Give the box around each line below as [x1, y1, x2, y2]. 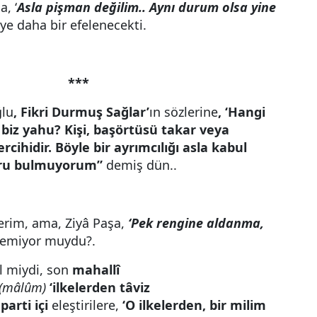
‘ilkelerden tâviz [50, 279, 150, 296]
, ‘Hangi [218, 103, 265, 120]
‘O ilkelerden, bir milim [122, 296, 266, 313]
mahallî [72, 261, 120, 278]
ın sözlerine [149, 103, 218, 120]
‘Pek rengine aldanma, [128, 214, 264, 231]
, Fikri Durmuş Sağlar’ [13, 103, 149, 120]
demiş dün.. [106, 156, 177, 173]
